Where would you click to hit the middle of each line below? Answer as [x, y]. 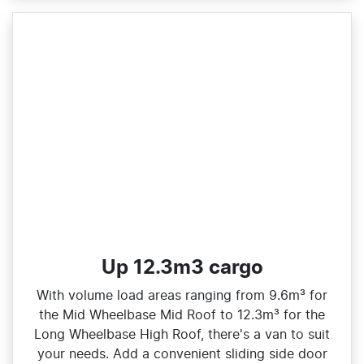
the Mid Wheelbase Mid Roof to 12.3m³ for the [182, 316]
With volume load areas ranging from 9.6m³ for [182, 296]
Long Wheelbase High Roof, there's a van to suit [182, 335]
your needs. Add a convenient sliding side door [182, 355]
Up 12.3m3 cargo [182, 269]
